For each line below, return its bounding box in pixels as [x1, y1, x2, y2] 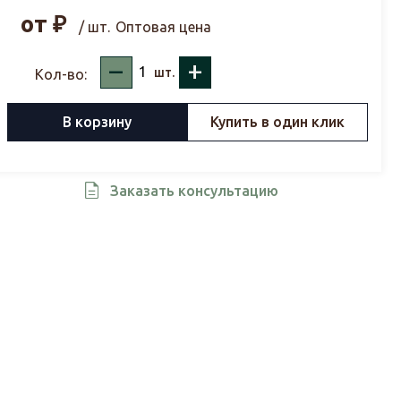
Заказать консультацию [109, 182, 278, 199]
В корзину [62, 114, 132, 131]
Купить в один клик [210, 114, 346, 131]
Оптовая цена [115, 18, 211, 35]
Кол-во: [34, 65, 87, 82]
